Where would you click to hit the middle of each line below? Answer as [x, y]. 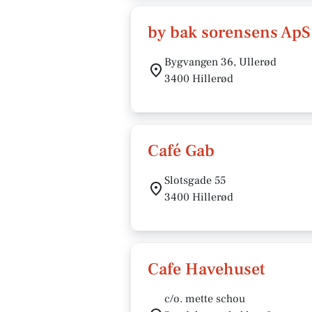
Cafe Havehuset [206, 269]
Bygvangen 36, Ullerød [220, 62]
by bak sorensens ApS [229, 32]
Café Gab [181, 151]
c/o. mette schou [205, 299]
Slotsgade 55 [195, 180]
